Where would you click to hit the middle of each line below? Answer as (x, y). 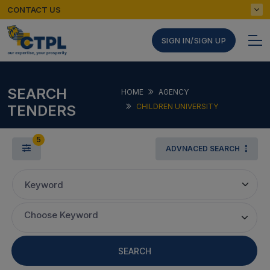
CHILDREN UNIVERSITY (177, 106)
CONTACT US (34, 10)
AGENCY (173, 92)
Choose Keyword (61, 215)
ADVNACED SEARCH (204, 149)
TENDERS (42, 111)
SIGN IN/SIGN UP (193, 40)
